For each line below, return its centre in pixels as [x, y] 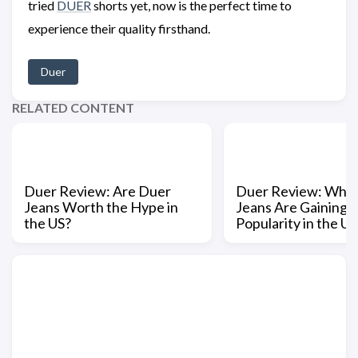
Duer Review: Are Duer [97, 191]
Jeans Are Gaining [292, 207]
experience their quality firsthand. [119, 28]
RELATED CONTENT [73, 107]
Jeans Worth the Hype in [101, 207]
